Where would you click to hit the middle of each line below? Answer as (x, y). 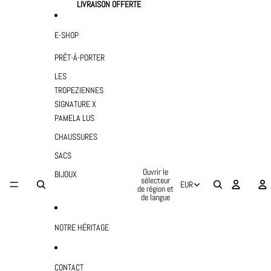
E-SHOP (66, 35)
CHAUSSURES (76, 137)
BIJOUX (65, 174)
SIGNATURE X (75, 104)
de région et (155, 189)
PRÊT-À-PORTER (79, 57)
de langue (155, 197)
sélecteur (155, 180)
